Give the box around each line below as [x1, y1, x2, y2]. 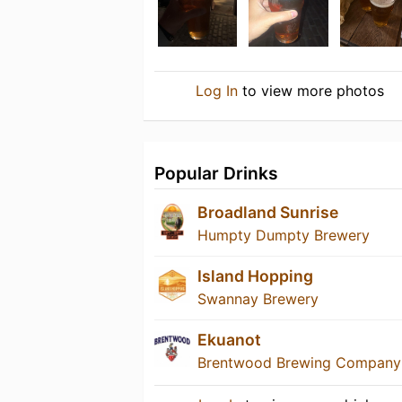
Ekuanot [197, 330, 261, 350]
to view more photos [237, 82, 384, 100]
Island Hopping [197, 267, 313, 286]
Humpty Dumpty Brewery [197, 226, 370, 245]
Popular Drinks [154, 162, 278, 185]
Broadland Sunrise [197, 203, 338, 223]
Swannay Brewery [197, 290, 319, 309]
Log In [195, 82, 238, 100]
